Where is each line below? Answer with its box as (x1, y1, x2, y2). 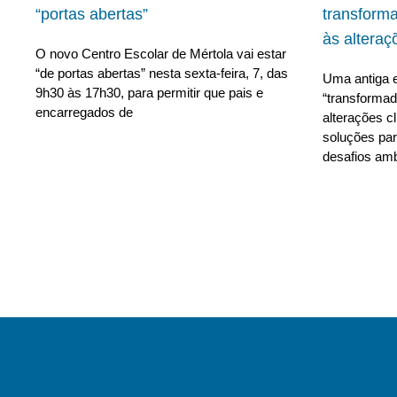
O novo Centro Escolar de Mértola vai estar (35, 45, 286, 61)
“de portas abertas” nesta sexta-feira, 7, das (35, 65, 288, 81)
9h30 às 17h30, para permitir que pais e (35, 84, 263, 100)
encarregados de (35, 104, 133, 120)
